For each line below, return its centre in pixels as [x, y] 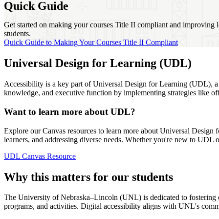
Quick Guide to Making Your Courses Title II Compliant [91, 43]
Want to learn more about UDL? [70, 111]
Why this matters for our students [91, 177]
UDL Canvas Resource [40, 156]
